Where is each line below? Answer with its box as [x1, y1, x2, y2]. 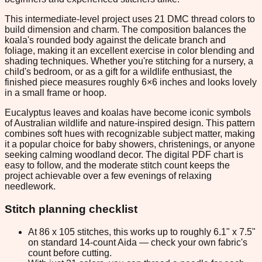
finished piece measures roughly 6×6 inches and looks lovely [5, 77, 257, 88]
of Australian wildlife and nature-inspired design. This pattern [5, 118, 255, 129]
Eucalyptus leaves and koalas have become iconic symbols [5, 108, 251, 118]
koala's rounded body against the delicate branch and [5, 35, 226, 46]
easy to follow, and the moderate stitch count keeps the [5, 160, 230, 171]
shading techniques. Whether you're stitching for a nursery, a [5, 56, 253, 67]
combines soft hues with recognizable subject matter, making [5, 129, 255, 139]
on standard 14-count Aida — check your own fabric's [28, 237, 247, 247]
